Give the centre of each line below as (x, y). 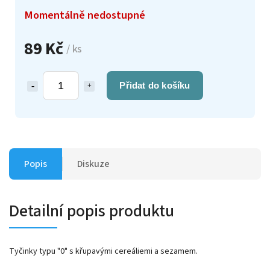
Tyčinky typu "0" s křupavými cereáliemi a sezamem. (103, 251)
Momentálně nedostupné (85, 15)
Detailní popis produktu (92, 211)
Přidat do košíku (155, 85)
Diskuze (93, 164)
